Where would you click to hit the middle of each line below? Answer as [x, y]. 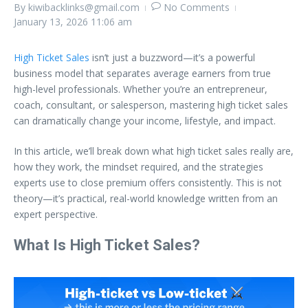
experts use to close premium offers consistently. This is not [148, 183]
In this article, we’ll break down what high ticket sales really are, [154, 151]
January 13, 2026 [52, 22]
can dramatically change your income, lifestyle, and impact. [145, 121]
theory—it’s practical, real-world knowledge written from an [146, 198]
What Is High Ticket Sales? [107, 245]
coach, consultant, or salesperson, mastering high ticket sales [151, 105]
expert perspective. [56, 214]
